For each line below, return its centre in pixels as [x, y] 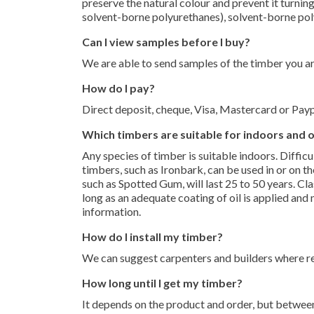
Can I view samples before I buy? [166, 42]
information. [111, 211]
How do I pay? [118, 88]
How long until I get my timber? [162, 283]
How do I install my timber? [152, 237]
